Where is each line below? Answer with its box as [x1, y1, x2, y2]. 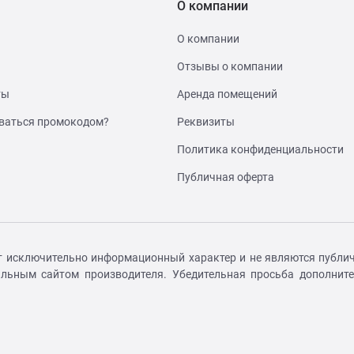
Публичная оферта [177, 171, 274, 183]
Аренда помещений [177, 88, 277, 100]
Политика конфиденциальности [177, 143, 344, 156]
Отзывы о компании [177, 60, 283, 73]
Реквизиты [177, 115, 235, 128]
